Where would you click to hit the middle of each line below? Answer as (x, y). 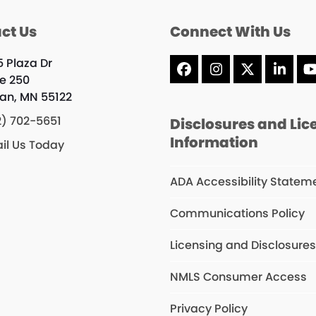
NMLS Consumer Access (239, 277)
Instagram (253, 75)
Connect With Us (231, 32)
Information (214, 143)
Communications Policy (238, 214)
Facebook (218, 75)
